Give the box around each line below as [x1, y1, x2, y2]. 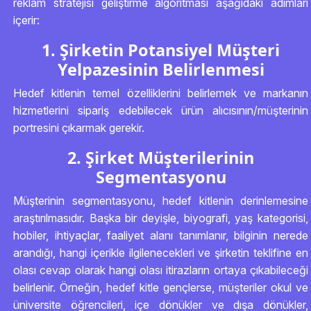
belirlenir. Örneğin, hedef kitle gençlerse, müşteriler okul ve [13, 280, 308, 294]
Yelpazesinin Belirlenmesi [57, 58, 264, 81]
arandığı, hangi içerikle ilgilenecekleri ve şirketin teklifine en [13, 246, 308, 260]
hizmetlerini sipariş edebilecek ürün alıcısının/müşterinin [13, 103, 308, 117]
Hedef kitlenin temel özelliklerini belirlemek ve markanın [13, 86, 308, 100]
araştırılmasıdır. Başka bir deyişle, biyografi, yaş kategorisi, [13, 211, 308, 225]
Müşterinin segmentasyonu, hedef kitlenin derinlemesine [13, 194, 308, 208]
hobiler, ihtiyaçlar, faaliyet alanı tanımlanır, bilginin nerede [13, 228, 308, 242]
